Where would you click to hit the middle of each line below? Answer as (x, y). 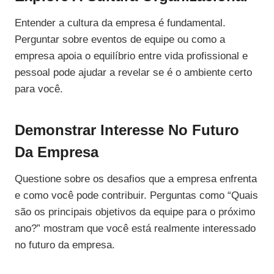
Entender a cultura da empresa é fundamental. (120, 23)
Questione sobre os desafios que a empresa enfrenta (136, 179)
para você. (39, 89)
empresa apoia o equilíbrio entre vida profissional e (131, 56)
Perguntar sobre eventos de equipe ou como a (120, 40)
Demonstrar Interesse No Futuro (127, 130)
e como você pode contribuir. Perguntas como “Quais (136, 196)
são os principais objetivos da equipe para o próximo (135, 212)
